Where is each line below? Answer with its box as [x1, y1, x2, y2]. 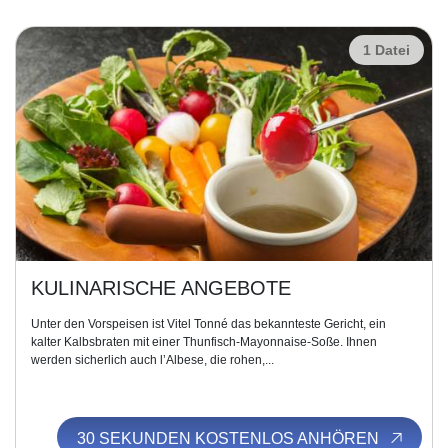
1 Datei [363, 42, 410, 58]
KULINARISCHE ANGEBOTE [31, 277, 291, 299]
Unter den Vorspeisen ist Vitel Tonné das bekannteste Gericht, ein [31, 317, 386, 331]
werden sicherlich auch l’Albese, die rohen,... [31, 353, 274, 367]
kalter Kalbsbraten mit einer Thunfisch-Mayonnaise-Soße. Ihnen [31, 335, 377, 349]
